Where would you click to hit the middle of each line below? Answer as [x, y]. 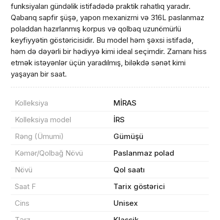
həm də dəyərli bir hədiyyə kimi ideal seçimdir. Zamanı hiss [109, 51]
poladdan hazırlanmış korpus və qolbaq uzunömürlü [96, 29]
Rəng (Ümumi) [40, 136]
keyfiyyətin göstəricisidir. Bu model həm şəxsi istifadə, [102, 40]
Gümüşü [129, 136]
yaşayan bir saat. [39, 74]
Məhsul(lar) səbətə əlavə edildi [81, 113]
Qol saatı [129, 170]
